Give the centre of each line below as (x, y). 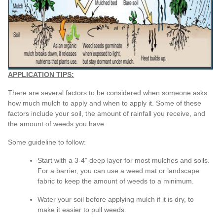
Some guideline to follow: (47, 142)
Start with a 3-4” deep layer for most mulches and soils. (124, 160)
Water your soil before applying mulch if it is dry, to (116, 199)
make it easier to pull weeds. (82, 209)
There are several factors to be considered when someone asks (108, 92)
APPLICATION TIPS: (41, 74)
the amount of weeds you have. (57, 124)
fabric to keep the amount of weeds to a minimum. (116, 181)
